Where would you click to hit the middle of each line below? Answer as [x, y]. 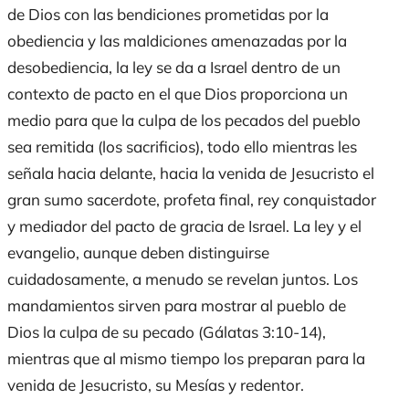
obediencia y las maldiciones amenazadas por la [177, 41]
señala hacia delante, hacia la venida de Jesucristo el [191, 173]
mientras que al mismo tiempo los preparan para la [186, 359]
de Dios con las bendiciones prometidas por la [168, 15]
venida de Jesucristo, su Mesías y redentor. [156, 385]
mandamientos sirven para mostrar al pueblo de [177, 306]
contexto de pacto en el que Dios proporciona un [178, 94]
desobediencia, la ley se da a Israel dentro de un [174, 68]
